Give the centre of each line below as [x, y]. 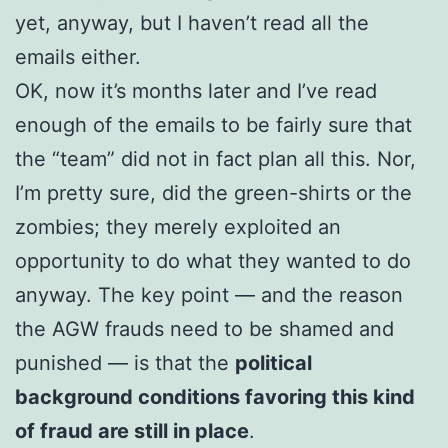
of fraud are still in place [132, 430]
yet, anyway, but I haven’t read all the [192, 22]
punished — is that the [125, 362]
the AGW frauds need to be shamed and [204, 328]
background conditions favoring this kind [215, 396]
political [273, 362]
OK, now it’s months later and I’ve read [196, 90]
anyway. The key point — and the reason [209, 294]
